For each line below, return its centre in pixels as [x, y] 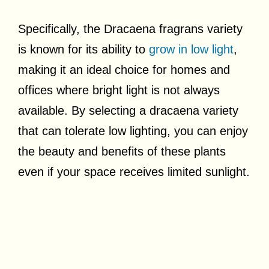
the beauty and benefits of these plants [122, 151]
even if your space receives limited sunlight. [134, 171]
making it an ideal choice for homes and [124, 69]
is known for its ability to [83, 49]
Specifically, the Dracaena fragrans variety [130, 29]
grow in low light [191, 49]
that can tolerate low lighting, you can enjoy [133, 131]
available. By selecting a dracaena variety [128, 110]
